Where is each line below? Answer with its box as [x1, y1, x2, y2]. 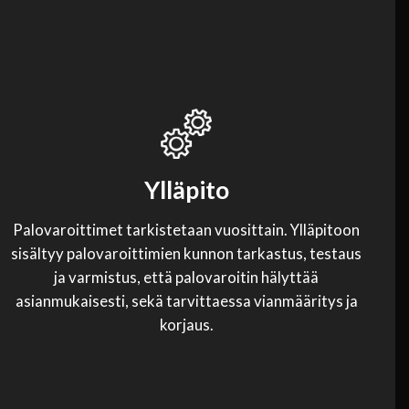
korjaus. [159, 314, 214, 334]
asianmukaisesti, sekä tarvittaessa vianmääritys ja [15, 290, 358, 310]
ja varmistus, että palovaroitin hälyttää [54, 267, 319, 287]
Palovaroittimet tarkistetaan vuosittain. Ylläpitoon [13, 219, 360, 239]
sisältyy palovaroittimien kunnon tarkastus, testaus [11, 243, 362, 263]
